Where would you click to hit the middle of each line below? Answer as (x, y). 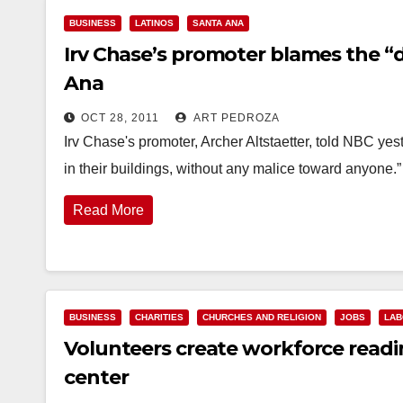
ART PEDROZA (235, 118)
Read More (108, 210)
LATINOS (154, 23)
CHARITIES (159, 317)
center (96, 377)
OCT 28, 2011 (120, 118)
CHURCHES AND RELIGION (262, 317)
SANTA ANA (218, 23)
